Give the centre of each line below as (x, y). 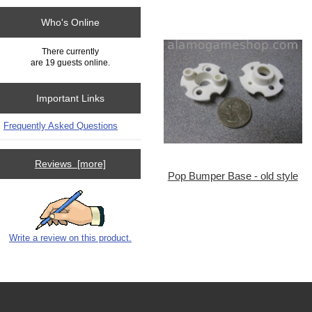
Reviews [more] (70, 164)
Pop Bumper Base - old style (233, 177)
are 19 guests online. (70, 62)
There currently (70, 51)
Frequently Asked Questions (61, 125)
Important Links (70, 99)
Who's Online (70, 23)
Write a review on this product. (70, 237)
